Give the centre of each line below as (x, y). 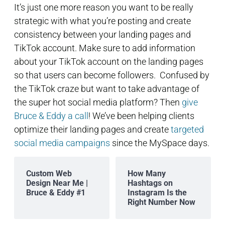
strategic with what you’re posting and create (102, 21)
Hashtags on (150, 183)
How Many (147, 174)
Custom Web (49, 174)
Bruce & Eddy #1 (56, 193)
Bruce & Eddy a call (51, 116)
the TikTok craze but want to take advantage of (107, 88)
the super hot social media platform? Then (98, 102)
